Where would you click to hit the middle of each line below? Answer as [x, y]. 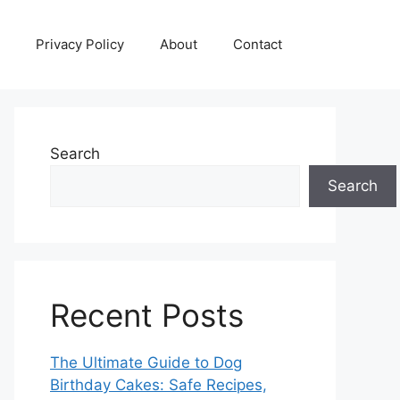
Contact [258, 44]
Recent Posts [147, 315]
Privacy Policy [80, 44]
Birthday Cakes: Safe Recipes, [158, 385]
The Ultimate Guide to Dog [146, 362]
